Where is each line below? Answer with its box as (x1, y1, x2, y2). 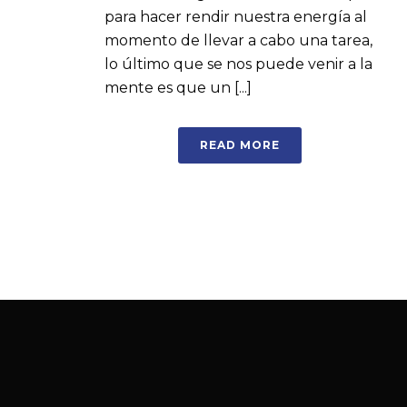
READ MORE (200, 138, 280, 152)
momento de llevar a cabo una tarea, (104, 32, 372, 49)
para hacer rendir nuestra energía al (104, 8, 367, 25)
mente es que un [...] (104, 79, 252, 96)
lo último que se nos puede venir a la (104, 55, 372, 73)
